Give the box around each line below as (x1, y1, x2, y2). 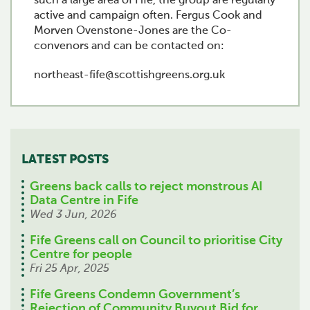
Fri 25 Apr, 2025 (30, 264, 109, 275)
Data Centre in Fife (30, 194, 138, 207)
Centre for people (30, 248, 132, 261)
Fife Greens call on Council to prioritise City (30, 235, 282, 247)
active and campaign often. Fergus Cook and (34, 10, 262, 21)
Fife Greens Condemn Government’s (30, 289, 240, 301)
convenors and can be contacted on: (34, 41, 224, 52)
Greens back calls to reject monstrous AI (30, 181, 263, 193)
